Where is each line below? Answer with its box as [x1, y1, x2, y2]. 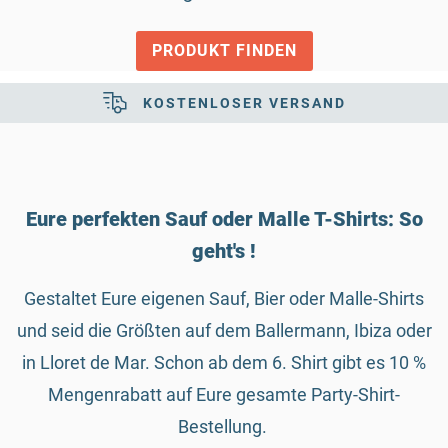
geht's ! [192, 238, 256, 263]
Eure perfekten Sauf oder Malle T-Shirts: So [25, 206, 423, 231]
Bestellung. [177, 415, 271, 437]
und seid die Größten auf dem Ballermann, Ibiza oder [16, 319, 432, 341]
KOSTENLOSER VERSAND [142, 94, 346, 111]
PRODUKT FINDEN [151, 41, 297, 61]
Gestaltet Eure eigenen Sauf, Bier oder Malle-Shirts [24, 287, 424, 309]
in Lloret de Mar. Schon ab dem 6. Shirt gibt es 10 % [22, 351, 426, 373]
